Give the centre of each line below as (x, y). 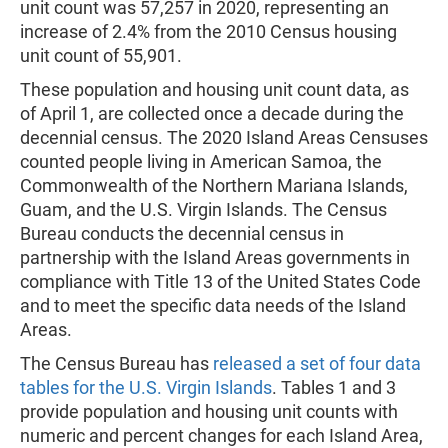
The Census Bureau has (116, 363)
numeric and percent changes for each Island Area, (221, 435)
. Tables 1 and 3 (334, 387)
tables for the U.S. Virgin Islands (146, 387)
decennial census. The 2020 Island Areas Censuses (224, 137)
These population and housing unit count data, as (214, 89)
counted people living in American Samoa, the (201, 161)
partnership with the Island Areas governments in (215, 257)
